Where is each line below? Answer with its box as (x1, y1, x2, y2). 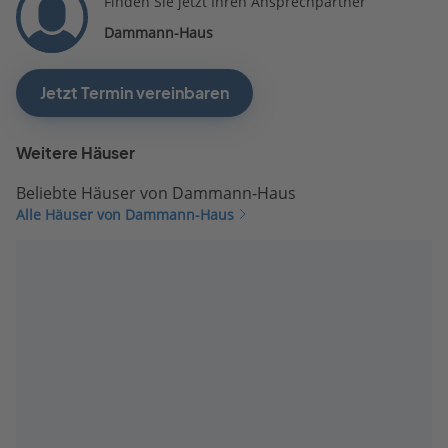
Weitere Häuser (16, 142, 135, 163)
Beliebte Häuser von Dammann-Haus (16, 181, 296, 204)
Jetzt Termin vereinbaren (40, 82, 229, 103)
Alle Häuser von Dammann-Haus (16, 204, 234, 224)
